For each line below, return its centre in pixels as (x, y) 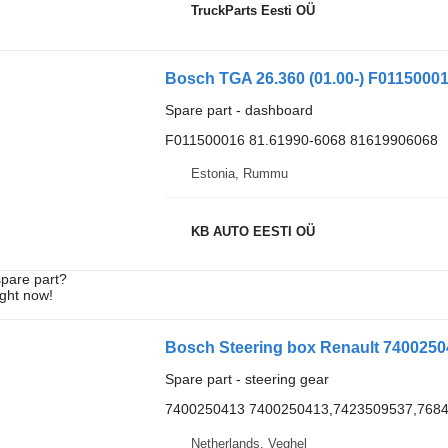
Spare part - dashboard (238, 109)
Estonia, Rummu (239, 174)
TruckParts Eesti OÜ (252, 11)
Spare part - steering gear (246, 379)
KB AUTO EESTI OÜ (252, 231)
